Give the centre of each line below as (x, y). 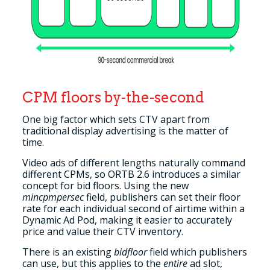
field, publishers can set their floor (162, 197)
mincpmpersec (53, 197)
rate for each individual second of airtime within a (133, 209)
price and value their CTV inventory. (104, 231)
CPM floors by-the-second (113, 97)
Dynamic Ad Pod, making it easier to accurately (127, 220)
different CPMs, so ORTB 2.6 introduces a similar (131, 174)
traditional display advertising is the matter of (125, 131)
